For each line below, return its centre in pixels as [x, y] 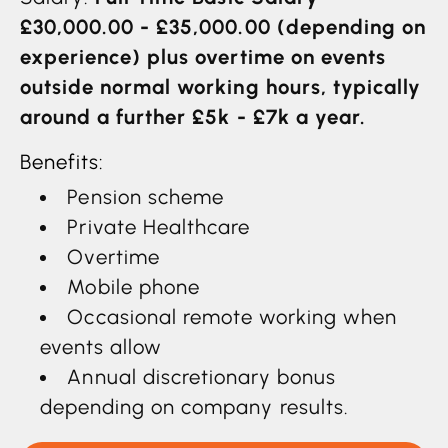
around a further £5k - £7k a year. [193, 117]
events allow [101, 347]
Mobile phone [133, 287]
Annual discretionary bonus [202, 377]
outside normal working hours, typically [220, 87]
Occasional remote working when [232, 317]
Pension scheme [145, 197]
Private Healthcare [158, 227]
